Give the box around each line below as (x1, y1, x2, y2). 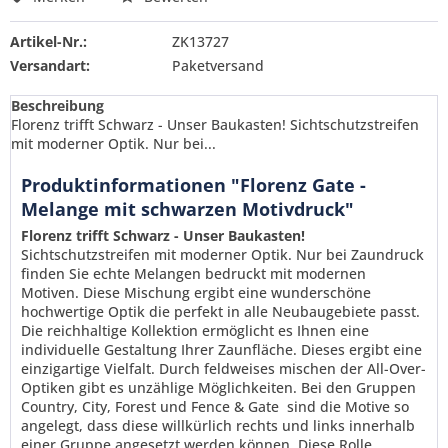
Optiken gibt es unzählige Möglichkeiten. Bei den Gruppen (21, 378, 416, 397)
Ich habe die (46, 417, 133, 436)
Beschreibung (11, 96, 104, 115)
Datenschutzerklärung (133, 417, 283, 436)
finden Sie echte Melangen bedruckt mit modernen (21, 264, 366, 283)
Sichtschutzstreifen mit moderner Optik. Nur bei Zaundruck (21, 245, 424, 264)
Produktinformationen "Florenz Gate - (21, 173, 366, 197)
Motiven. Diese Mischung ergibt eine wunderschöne (21, 283, 371, 302)
